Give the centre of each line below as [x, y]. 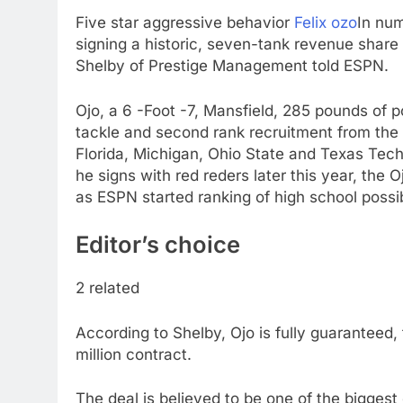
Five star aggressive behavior [185, 22]
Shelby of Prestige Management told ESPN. [232, 66]
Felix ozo [326, 22]
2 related [107, 288]
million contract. [134, 354]
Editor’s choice [158, 244]
